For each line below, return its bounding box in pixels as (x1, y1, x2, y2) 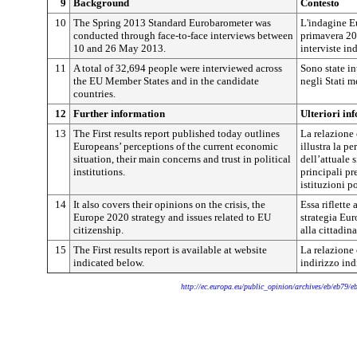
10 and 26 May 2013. (73, 42, 166, 54)
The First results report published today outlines (73, 127, 280, 139)
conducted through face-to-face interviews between (73, 29, 293, 41)
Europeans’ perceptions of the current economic (73, 140, 278, 152)
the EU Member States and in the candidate (73, 75, 259, 87)
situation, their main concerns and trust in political (73, 153, 291, 165)
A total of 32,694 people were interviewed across (73, 62, 282, 74)
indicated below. (73, 257, 144, 269)
